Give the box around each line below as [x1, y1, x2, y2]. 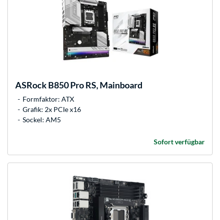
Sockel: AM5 [23, 115, 61, 124]
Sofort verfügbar [154, 137, 205, 146]
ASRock [15, 80, 47, 91]
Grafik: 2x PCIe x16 [23, 105, 81, 114]
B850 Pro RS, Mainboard [47, 80, 142, 91]
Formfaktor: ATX [23, 95, 74, 104]
